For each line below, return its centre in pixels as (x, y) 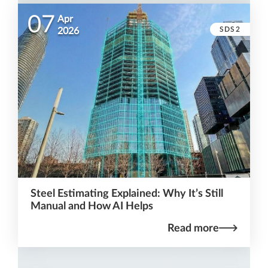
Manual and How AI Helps (92, 206)
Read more (194, 229)
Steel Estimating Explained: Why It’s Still (127, 194)
